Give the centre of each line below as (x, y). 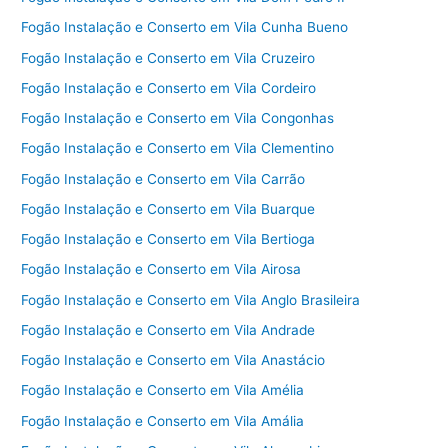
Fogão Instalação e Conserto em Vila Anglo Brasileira (191, 299)
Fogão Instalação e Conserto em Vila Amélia (163, 390)
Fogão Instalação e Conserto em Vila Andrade (168, 329)
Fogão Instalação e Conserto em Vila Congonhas (178, 118)
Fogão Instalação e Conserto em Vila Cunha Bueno (185, 27)
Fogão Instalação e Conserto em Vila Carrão (163, 178)
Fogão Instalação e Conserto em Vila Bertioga (168, 239)
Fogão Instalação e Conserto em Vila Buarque (168, 208)
